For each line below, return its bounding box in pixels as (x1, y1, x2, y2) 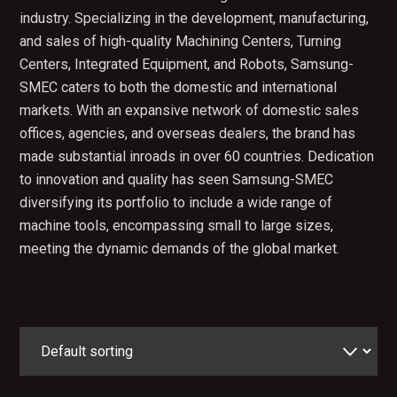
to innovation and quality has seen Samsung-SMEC (19, 170, 334, 188)
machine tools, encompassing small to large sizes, (19, 216, 334, 234)
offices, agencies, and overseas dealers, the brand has (19, 124, 356, 142)
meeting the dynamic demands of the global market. (19, 239, 340, 257)
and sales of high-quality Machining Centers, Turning (19, 32, 342, 50)
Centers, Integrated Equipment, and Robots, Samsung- (19, 55, 354, 73)
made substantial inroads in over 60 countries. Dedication (19, 147, 375, 165)
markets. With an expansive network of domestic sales (19, 101, 360, 119)
